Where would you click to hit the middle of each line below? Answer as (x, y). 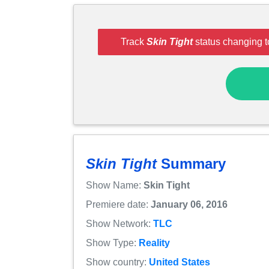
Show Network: (119, 223)
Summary (191, 163)
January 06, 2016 (189, 204)
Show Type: (112, 243)
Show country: (117, 262)
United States (180, 262)
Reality (154, 243)
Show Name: (115, 185)
